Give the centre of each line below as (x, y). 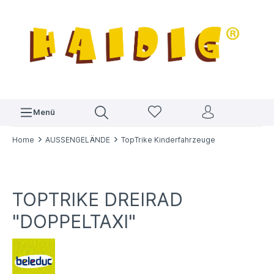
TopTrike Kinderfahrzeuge (168, 140)
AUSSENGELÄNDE (78, 140)
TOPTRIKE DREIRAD (98, 200)
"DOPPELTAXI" (74, 222)
